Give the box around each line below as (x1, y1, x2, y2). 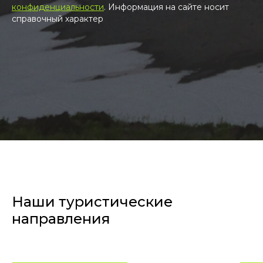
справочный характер (12, 14, 103, 25)
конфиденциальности (12, 2, 104, 13)
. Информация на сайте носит (104, 2, 229, 13)
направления (12, 210, 110, 227)
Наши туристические (12, 193, 173, 210)
